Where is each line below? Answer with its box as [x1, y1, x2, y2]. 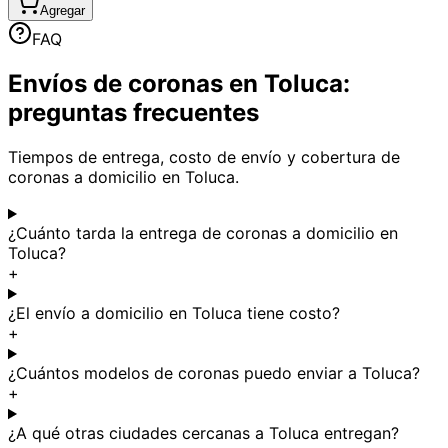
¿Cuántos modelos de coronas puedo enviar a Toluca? [8, 363, 420, 384]
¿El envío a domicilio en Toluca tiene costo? [8, 303, 340, 324]
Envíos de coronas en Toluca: [8, 69, 350, 99]
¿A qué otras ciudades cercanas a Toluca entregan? [8, 423, 399, 444]
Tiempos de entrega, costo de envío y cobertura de [8, 147, 400, 168]
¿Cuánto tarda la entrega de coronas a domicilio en [8, 223, 398, 244]
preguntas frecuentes [8, 98, 259, 128]
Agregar [40, 3, 85, 19]
